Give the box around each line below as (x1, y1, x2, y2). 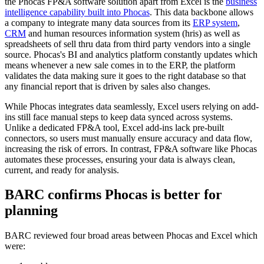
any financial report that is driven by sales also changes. (5, 81, 210, 91)
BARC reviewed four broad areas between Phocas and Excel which (5, 230, 258, 241)
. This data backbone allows (150, 6, 253, 17)
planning (5, 203, 58, 219)
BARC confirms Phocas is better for (5, 187, 222, 203)
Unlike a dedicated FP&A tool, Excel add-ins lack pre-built (5, 122, 224, 133)
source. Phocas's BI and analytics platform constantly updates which (5, 49, 258, 60)
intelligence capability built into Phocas (5, 6, 150, 17)
